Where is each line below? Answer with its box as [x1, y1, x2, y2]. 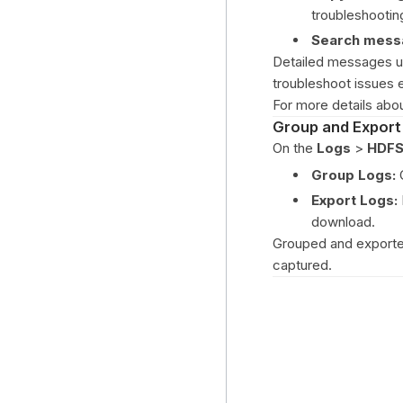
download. [311, 213, 375, 230]
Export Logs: [311, 192, 398, 209]
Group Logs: [311, 166, 396, 184]
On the [273, 139, 317, 157]
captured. [273, 256, 332, 273]
